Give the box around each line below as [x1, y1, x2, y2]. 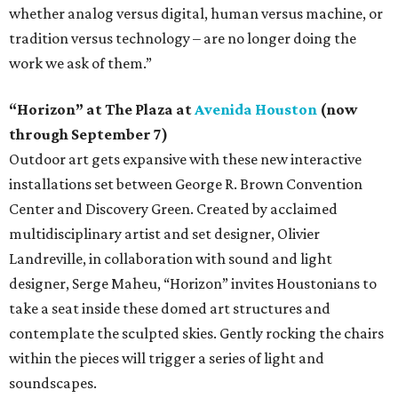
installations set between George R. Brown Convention [9, 174, 362, 193]
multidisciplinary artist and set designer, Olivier [9, 224, 320, 243]
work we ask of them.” [9, 53, 152, 72]
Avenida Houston [195, 99, 317, 118]
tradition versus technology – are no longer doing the [9, 28, 356, 47]
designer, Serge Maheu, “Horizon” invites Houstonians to [9, 274, 377, 292]
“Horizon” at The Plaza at [9, 99, 195, 118]
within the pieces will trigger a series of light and [9, 348, 324, 367]
